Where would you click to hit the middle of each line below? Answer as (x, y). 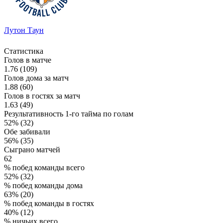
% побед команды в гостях (49, 203)
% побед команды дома (43, 185)
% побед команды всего (44, 167)
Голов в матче (28, 60)
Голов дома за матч (36, 78)
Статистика (24, 51)
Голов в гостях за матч (42, 96)
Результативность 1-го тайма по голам (69, 113)
